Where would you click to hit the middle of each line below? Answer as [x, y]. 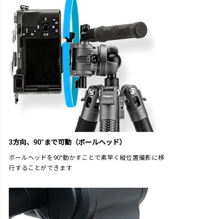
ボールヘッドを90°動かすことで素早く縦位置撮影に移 [87, 158]
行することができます [41, 168]
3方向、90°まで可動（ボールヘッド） [67, 142]
